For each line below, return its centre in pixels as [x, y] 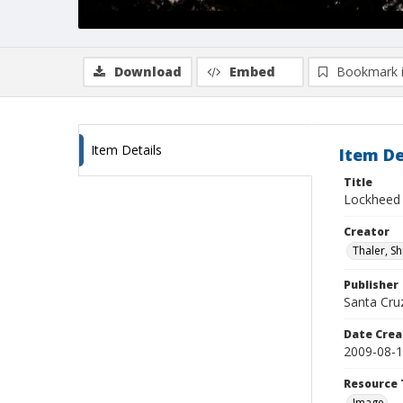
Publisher [371, 285]
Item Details [126, 150]
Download [148, 72]
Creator [367, 232]
